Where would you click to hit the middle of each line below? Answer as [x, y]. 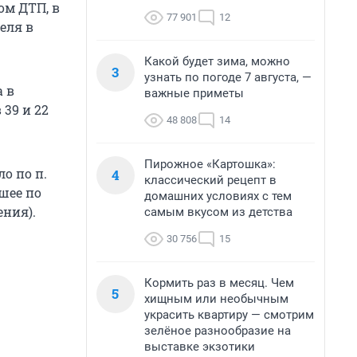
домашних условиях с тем [218, 196]
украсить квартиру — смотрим [229, 315]
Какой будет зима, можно [217, 61]
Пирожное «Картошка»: [210, 164]
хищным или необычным [216, 299]
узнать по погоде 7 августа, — [228, 77]
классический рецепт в [210, 180]
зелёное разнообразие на [218, 331]
